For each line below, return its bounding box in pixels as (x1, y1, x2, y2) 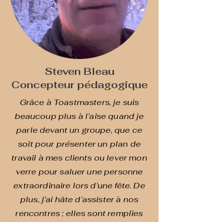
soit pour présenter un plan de (18, 139, 141, 149)
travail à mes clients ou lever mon (11, 153, 147, 163)
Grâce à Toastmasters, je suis (19, 97, 139, 108)
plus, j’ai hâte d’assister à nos (20, 194, 139, 205)
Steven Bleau (44, 65, 114, 78)
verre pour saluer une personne (15, 166, 143, 177)
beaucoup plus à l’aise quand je (14, 111, 144, 121)
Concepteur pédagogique (11, 78, 148, 91)
